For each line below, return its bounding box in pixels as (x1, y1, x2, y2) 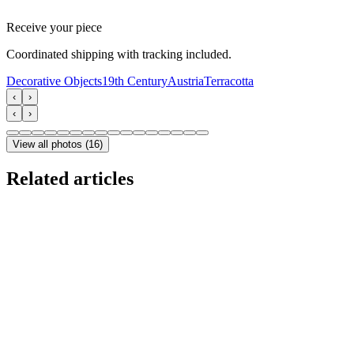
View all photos (13, 138, 82, 151)
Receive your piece (6, 21, 102, 35)
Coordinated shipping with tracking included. (6, 47, 232, 62)
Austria (168, 74, 204, 88)
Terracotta (204, 74, 254, 88)
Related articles (6, 168, 134, 190)
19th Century (102, 74, 168, 88)
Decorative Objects (6, 74, 102, 88)
